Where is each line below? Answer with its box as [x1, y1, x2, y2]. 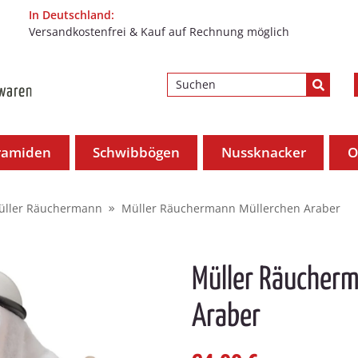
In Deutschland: [29, 7, 115, 22]
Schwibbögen [93, 143, 181, 161]
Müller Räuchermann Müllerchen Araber [121, 200, 340, 216]
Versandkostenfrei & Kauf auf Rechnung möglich [29, 24, 290, 39]
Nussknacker [221, 143, 306, 161]
